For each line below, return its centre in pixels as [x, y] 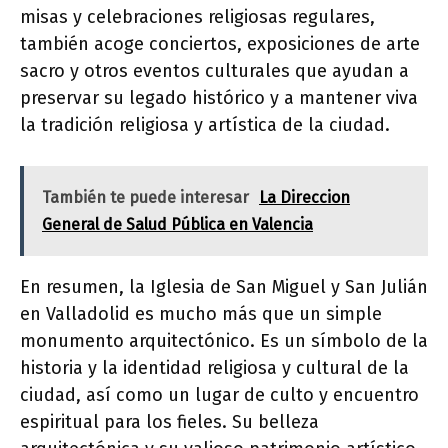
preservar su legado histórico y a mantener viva [219, 98]
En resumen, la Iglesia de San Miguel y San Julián [224, 287]
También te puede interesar [145, 197]
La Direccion [304, 197]
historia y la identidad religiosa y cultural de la [214, 368]
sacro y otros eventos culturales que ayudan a [214, 71]
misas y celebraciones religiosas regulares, [197, 17]
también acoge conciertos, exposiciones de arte [220, 44]
